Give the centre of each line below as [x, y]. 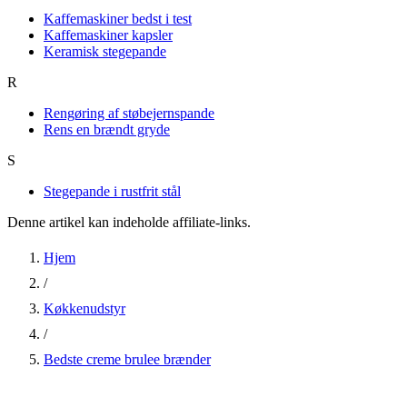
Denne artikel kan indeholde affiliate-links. [129, 222]
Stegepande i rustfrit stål [112, 191]
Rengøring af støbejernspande [129, 113]
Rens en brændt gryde [107, 129]
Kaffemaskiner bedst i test [118, 19]
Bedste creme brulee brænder [127, 359]
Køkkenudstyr [84, 308]
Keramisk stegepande [105, 51]
